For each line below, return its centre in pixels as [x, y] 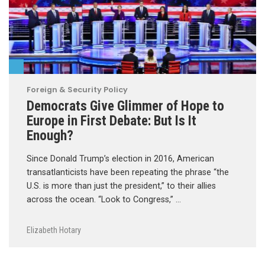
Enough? [50, 135]
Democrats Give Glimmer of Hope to [125, 106]
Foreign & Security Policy [77, 89]
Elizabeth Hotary [54, 230]
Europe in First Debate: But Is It [112, 120]
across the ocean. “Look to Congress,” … [104, 199]
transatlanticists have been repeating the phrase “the [128, 172]
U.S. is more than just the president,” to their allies [121, 186]
